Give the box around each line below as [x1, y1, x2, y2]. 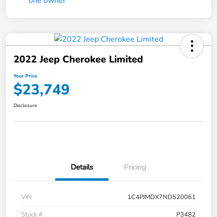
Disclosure [14, 102, 37, 109]
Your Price [14, 73, 37, 80]
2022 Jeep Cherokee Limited [14, 53, 143, 66]
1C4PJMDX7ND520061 [127, 193, 196, 202]
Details [71, 162, 93, 172]
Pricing [124, 162, 146, 172]
